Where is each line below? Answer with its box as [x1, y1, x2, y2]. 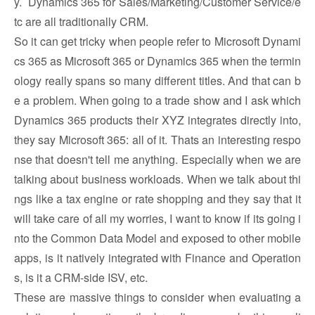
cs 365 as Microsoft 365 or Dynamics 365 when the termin [14, 53, 301, 69]
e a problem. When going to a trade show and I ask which [14, 92, 301, 108]
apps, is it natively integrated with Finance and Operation [14, 250, 301, 266]
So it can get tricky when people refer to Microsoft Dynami [14, 33, 301, 49]
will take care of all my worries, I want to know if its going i [14, 210, 301, 226]
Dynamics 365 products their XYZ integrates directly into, [14, 112, 301, 128]
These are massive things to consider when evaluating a [14, 289, 301, 305]
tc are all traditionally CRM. [14, 13, 148, 30]
